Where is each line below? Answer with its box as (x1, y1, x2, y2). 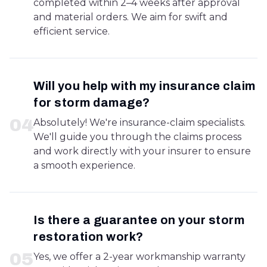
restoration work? (33, 230, 144, 243)
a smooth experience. (33, 160, 135, 171)
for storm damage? (33, 96, 150, 109)
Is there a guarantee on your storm (33, 213, 244, 226)
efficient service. (33, 26, 110, 37)
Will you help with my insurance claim (33, 79, 256, 92)
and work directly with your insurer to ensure (33, 145, 251, 157)
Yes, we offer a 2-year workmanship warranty (33, 251, 246, 262)
